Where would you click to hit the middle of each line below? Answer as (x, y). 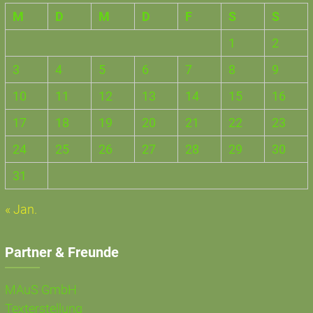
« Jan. (21, 209)
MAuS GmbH (41, 289)
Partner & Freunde (61, 252)
